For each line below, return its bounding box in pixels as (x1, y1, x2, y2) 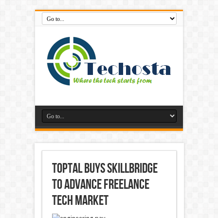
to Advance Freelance (52, 177, 149, 193)
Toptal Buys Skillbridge (52, 161, 158, 177)
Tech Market (52, 193, 109, 209)
